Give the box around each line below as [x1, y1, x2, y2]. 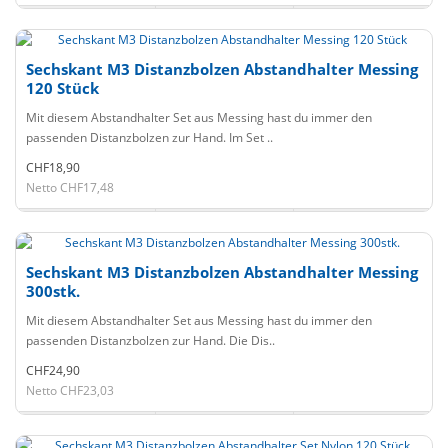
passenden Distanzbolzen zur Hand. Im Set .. [26, 129, 273, 146]
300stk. [26, 281, 80, 301]
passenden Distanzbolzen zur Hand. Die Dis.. [26, 332, 275, 349]
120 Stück [26, 78, 99, 98]
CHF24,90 [26, 362, 80, 379]
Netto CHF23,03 [26, 382, 114, 399]
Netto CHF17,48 [26, 179, 114, 196]
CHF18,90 [26, 159, 80, 176]
